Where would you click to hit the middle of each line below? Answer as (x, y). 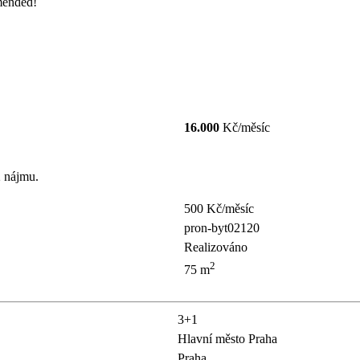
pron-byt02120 (222, 228)
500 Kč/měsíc (219, 209)
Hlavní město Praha (227, 339)
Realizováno (216, 247)
